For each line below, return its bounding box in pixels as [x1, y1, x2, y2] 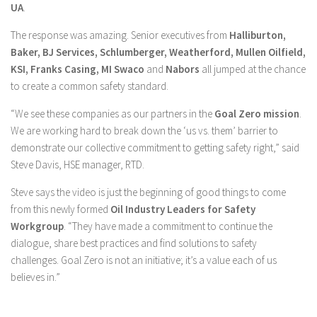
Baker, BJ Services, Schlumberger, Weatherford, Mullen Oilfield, [11, 45, 306, 59]
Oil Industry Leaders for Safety [110, 202, 255, 216]
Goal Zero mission [214, 107, 299, 120]
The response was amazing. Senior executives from [11, 28, 229, 42]
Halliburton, [229, 28, 286, 42]
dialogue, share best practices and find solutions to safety [11, 236, 257, 250]
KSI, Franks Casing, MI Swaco [11, 62, 144, 76]
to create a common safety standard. [11, 79, 168, 93]
